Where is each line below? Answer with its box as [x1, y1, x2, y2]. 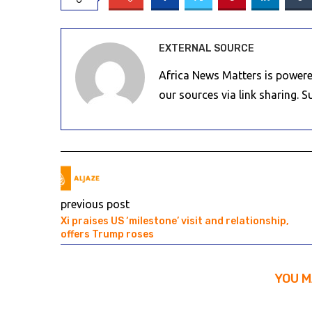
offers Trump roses [61, 228, 154, 241]
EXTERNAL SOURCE [159, 42, 254, 55]
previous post [61, 198, 130, 211]
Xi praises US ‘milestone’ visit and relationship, [61, 215, 289, 228]
